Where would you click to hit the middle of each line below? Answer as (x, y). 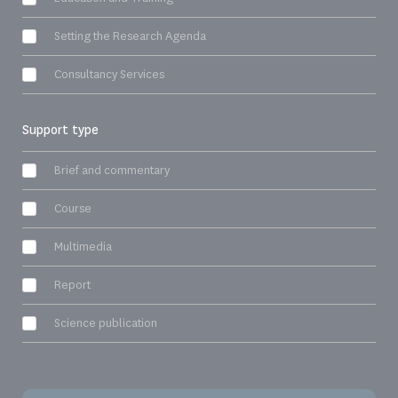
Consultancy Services (109, 74)
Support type (60, 129)
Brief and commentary (112, 170)
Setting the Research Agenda (130, 36)
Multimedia (83, 246)
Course (73, 208)
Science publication (106, 322)
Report (72, 284)
